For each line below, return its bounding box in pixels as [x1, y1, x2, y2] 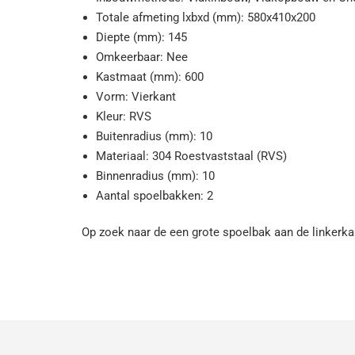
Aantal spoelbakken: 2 [96, 189, 213, 203]
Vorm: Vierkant [96, 90, 176, 104]
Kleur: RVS [96, 109, 151, 124]
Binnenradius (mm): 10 [96, 169, 215, 183]
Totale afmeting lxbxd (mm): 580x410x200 [96, 10, 315, 25]
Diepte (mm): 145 [96, 30, 187, 44]
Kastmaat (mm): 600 [96, 70, 204, 84]
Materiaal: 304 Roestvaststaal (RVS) [96, 149, 287, 163]
